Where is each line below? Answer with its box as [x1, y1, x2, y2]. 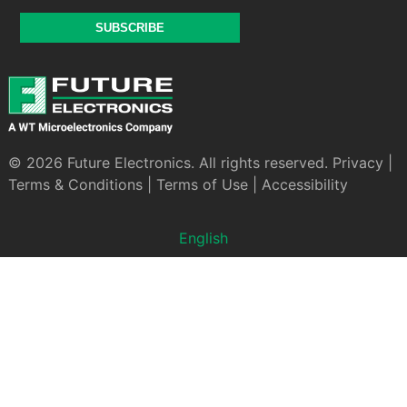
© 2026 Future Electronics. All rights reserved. [7, 154, 333, 173]
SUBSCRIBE [95, 21, 165, 35]
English [179, 228, 228, 247]
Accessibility [261, 175, 348, 194]
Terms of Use [155, 175, 248, 194]
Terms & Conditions [7, 175, 143, 194]
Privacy [332, 154, 383, 173]
